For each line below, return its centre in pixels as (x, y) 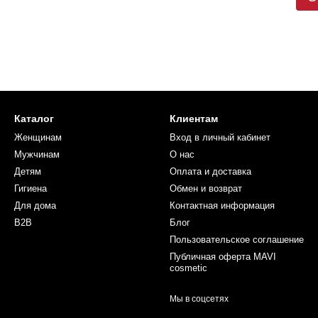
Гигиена (31, 189)
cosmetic (188, 268)
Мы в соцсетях (199, 299)
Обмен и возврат (206, 189)
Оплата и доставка (210, 172)
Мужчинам (37, 155)
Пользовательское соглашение (237, 240)
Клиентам (194, 119)
